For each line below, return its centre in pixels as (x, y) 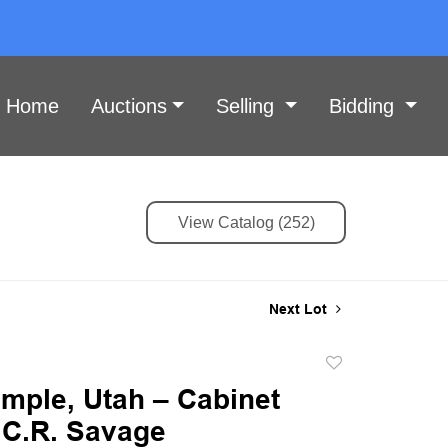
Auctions (128, 105)
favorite (348, 409)
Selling (247, 105)
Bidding (364, 105)
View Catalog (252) (246, 222)
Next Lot (300, 308)
